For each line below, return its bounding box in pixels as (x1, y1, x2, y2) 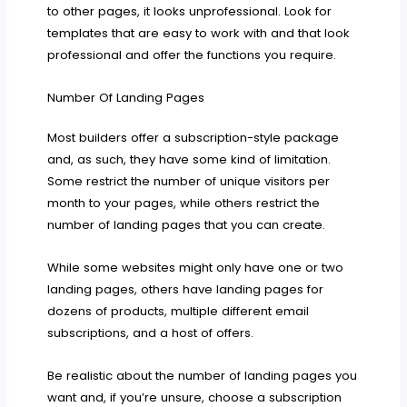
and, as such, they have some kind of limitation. (47, 150, 332, 168)
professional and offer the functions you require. (47, 45, 337, 64)
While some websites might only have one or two (47, 258, 344, 276)
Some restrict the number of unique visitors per (47, 172, 331, 190)
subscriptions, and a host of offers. (47, 323, 254, 342)
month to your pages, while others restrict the (47, 194, 321, 212)
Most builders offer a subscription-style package (47, 128, 340, 146)
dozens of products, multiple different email (47, 302, 310, 320)
